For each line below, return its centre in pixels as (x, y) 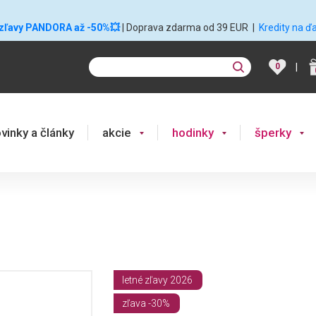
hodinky (193, 132)
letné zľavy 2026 (157, 280)
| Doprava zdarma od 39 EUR (186, 28)
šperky (273, 132)
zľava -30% (146, 303)
